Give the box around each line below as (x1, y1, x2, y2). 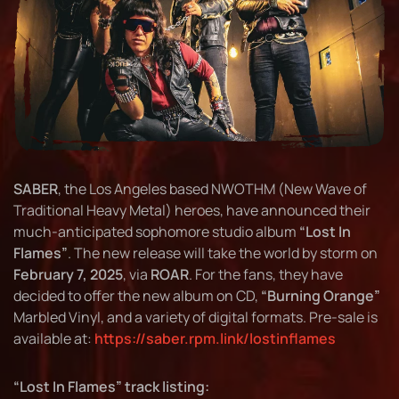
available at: (13, 329, 94, 349)
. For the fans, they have (189, 265, 343, 285)
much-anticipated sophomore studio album (13, 222, 299, 242)
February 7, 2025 (13, 265, 123, 285)
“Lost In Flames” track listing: (13, 377, 209, 397)
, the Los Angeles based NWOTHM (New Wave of (58, 179, 367, 199)
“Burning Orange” (261, 286, 380, 306)
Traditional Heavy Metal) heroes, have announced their (13, 200, 370, 221)
